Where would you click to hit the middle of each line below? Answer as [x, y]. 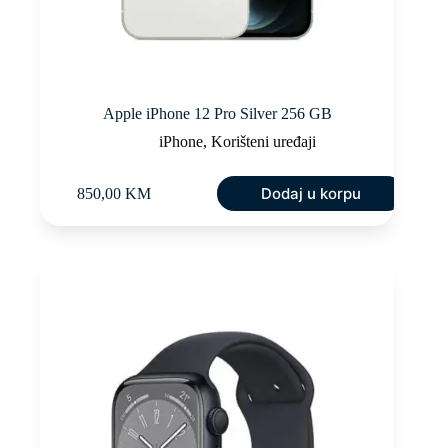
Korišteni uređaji [263, 141]
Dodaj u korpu [310, 193]
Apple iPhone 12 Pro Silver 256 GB [217, 113]
